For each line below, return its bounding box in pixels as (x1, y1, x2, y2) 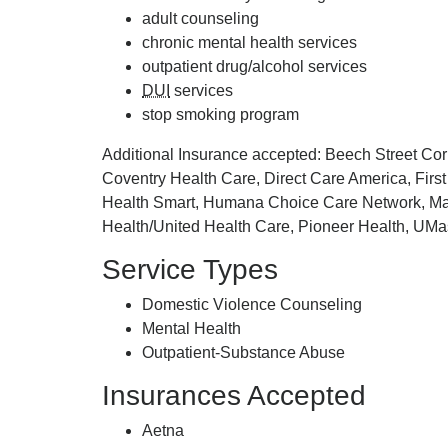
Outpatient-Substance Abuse (142, 344, 345, 361)
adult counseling (142, 10, 259, 27)
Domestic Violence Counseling (142, 296, 362, 313)
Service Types (102, 254, 278, 285)
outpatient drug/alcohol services (142, 58, 367, 75)
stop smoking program (142, 106, 299, 123)
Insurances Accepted (102, 380, 366, 411)
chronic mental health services (142, 34, 357, 51)
